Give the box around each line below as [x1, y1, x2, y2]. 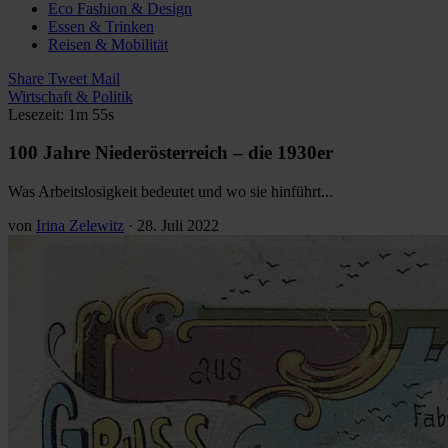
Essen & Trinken [48, 17, 154, 35]
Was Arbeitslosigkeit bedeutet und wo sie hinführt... [8, 182, 333, 200]
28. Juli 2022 [137, 216, 219, 234]
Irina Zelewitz [36, 216, 124, 234]
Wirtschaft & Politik [8, 87, 133, 105]
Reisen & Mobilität [48, 35, 168, 53]
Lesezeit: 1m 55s [8, 105, 114, 123]
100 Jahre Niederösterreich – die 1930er [8, 142, 333, 164]
